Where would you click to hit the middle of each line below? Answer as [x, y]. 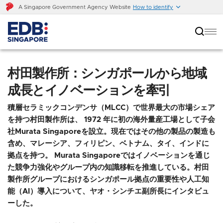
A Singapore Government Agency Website [75, 7]
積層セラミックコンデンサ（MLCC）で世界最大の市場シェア [111, 108]
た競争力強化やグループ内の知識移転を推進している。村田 [108, 167]
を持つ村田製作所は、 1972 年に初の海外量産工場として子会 [111, 120]
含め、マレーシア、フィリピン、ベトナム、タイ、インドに [108, 144]
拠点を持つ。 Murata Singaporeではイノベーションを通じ [109, 156]
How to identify [153, 7]
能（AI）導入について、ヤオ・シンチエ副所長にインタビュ [108, 191]
